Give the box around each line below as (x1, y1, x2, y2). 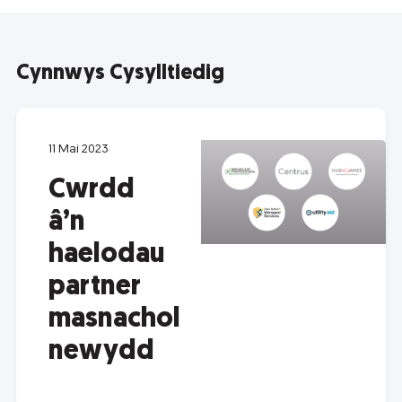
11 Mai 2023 (48, 143, 109, 155)
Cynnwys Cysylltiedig (16, 63, 224, 85)
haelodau (48, 240, 164, 269)
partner (48, 273, 141, 301)
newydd (48, 337, 154, 366)
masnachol (48, 305, 180, 334)
